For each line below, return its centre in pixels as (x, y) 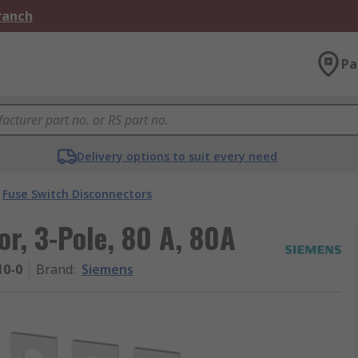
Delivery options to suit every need (177, 156)
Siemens (107, 269)
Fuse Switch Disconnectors (77, 194)
